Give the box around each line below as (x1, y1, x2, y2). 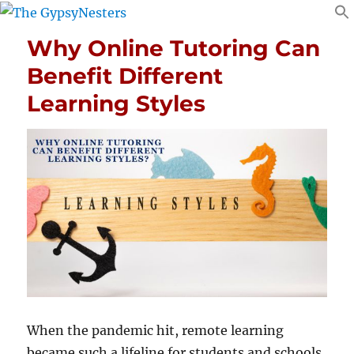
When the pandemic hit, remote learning (27, 322, 284, 338)
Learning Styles (27, 89, 206, 117)
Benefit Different (27, 62, 224, 89)
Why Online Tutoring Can (27, 34, 321, 62)
